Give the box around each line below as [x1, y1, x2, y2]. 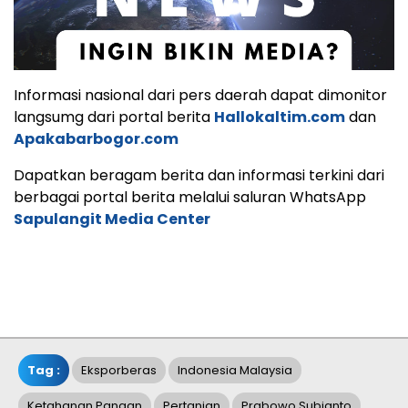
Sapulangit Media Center [14, 209, 210, 230]
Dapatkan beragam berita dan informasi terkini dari [14, 165, 384, 187]
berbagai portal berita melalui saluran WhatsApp [14, 187, 366, 209]
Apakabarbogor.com [14, 128, 178, 150]
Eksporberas [81, 362, 157, 380]
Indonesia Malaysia [178, 362, 292, 380]
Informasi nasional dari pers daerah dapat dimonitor [14, 85, 387, 107]
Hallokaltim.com [214, 107, 345, 128]
